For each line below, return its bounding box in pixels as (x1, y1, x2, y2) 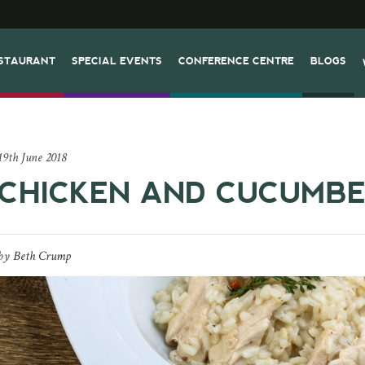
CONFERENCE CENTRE (178, 55, 295, 67)
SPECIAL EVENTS (72, 55, 163, 67)
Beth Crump (13, 248, 72, 265)
